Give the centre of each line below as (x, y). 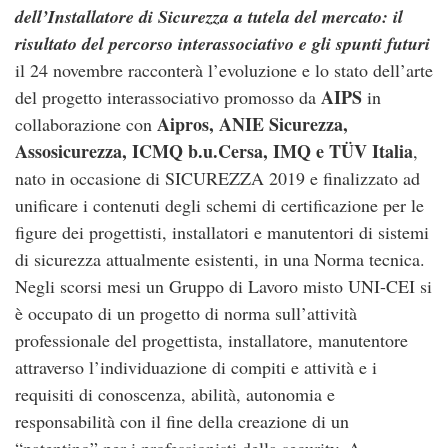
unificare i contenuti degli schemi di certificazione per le (219, 205)
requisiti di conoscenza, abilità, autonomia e (175, 394)
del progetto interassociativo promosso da (168, 97)
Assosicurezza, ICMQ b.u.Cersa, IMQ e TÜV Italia (214, 151)
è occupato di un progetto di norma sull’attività (186, 313)
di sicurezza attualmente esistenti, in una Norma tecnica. (223, 259)
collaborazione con (86, 124)
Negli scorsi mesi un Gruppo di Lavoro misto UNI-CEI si (223, 286)
